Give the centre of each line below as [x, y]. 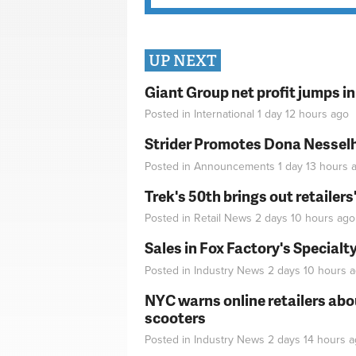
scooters [175, 317]
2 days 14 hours [307, 340]
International [224, 114]
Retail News [223, 219]
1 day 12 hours [292, 114]
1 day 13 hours [313, 166]
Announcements [234, 166]
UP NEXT [183, 61]
